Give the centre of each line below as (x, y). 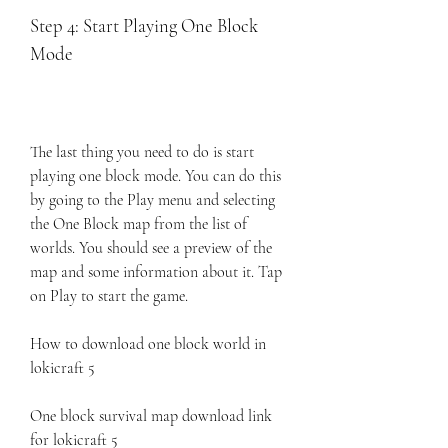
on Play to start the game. (109, 296)
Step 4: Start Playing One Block (144, 26)
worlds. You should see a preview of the (151, 248)
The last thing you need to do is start (142, 152)
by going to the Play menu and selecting (152, 200)
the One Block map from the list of (138, 224)
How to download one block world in (148, 344)
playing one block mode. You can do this (155, 176)
